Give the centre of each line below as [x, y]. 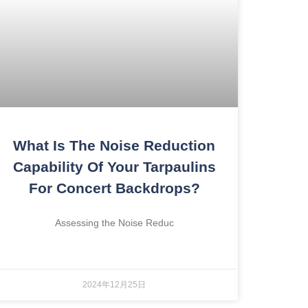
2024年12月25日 [114, 284]
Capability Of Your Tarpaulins [114, 166]
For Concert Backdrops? [114, 188]
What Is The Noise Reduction [114, 145]
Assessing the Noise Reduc [114, 222]
